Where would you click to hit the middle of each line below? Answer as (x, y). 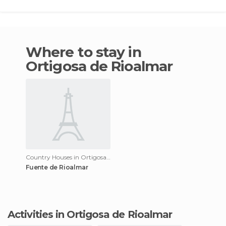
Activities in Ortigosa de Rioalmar (94, 214)
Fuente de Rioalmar (57, 167)
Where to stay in (34, 52)
